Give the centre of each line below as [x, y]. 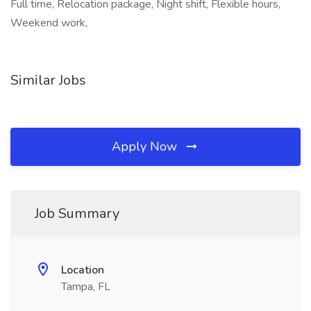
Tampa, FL [86, 287]
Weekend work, [49, 23]
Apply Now [146, 146]
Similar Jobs [48, 80]
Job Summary [77, 213]
